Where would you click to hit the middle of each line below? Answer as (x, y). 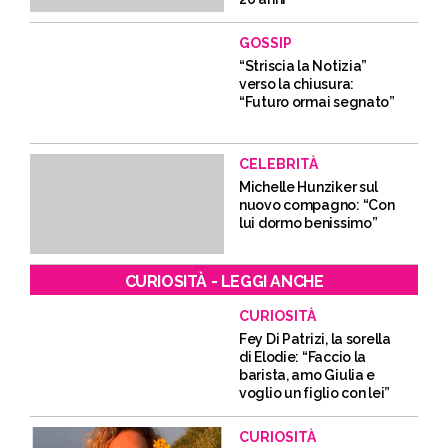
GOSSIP (265, 43)
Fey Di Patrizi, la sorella (315, 339)
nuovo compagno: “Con (317, 205)
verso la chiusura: (296, 84)
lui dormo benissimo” (308, 223)
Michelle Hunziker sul (309, 187)
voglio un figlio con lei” (315, 393)
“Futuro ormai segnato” (317, 102)
